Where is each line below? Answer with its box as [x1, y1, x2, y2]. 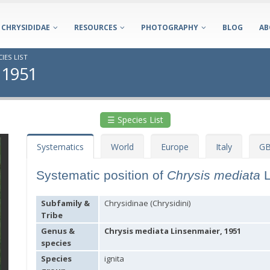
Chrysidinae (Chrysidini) [104, 198, 190, 209]
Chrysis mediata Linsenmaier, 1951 [104, 225, 241, 236]
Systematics [37, 141, 84, 152]
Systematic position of [36, 168, 167, 182]
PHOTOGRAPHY [141, 22, 198, 33]
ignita [104, 253, 124, 264]
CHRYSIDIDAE [1, 22, 50, 33]
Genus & [41, 225, 75, 236]
